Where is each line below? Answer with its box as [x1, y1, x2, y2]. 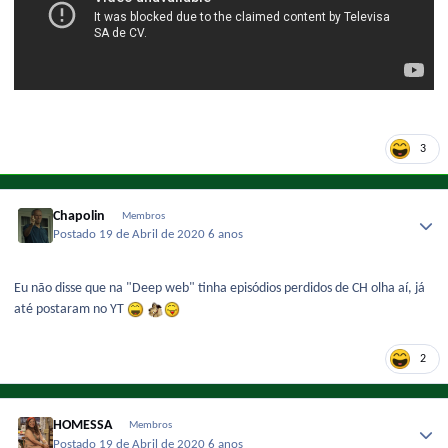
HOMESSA [53, 418, 113, 434]
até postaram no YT [14, 302, 127, 318]
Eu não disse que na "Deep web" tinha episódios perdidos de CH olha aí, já [14, 281, 425, 297]
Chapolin [53, 208, 106, 224]
